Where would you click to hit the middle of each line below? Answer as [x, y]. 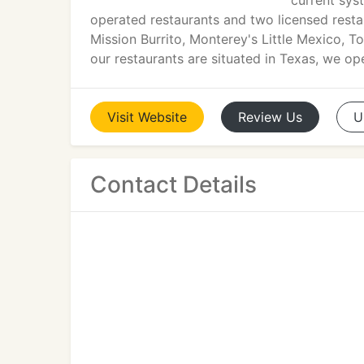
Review [260, 117]
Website [162, 117]
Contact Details [173, 184]
